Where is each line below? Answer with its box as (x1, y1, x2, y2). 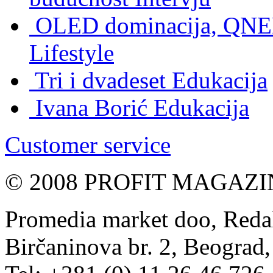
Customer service (5, 132, 171, 158)
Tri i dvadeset (35, 67, 166, 94)
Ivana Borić (35, 94, 147, 121)
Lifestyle (29, 40, 114, 66)
